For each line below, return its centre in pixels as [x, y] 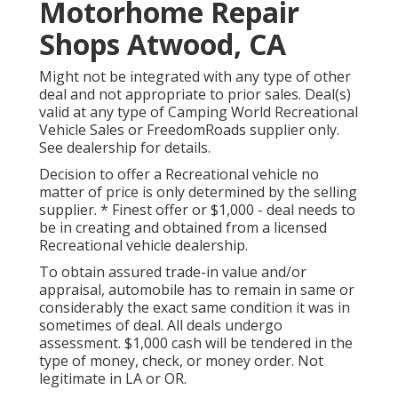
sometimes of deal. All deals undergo [161, 326]
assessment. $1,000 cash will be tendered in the [196, 343]
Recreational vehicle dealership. [143, 246]
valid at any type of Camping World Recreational [199, 112]
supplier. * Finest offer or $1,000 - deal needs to [197, 210]
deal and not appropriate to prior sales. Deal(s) [195, 95]
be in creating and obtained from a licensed [183, 228]
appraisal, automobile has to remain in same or [197, 290]
